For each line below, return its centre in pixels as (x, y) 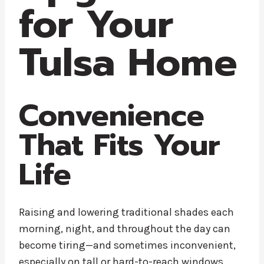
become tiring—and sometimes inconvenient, (127, 245)
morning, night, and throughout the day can (125, 229)
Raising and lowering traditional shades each (126, 212)
